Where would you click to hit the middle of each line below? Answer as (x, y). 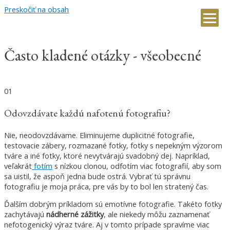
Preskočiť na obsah (36, 9)
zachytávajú (25, 214)
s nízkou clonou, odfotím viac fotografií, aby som (137, 166)
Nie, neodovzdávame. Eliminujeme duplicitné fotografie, (99, 135)
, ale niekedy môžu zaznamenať (157, 214)
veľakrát (18, 166)
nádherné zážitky (75, 214)
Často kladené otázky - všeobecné (103, 55)
